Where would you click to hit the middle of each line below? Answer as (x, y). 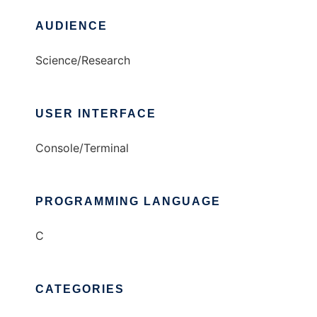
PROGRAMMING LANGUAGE (128, 202)
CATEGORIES (80, 289)
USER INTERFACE (96, 114)
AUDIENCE (71, 26)
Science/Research (83, 60)
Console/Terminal (82, 148)
